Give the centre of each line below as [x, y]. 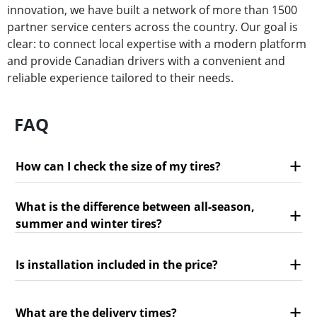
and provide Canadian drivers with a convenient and [146, 61]
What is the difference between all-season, [135, 207]
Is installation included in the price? [117, 264]
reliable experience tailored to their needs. [122, 78]
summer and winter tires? [89, 224]
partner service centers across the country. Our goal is [152, 27]
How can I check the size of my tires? [118, 166]
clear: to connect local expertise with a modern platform [157, 44]
